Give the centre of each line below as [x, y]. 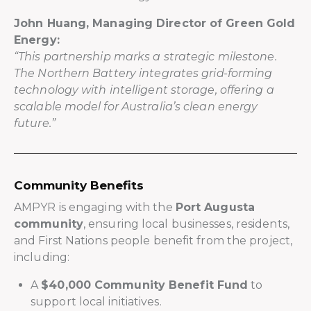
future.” [35, 123]
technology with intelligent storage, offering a [144, 90]
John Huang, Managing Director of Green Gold [155, 23]
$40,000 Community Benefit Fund [145, 285]
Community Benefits [79, 185]
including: [42, 257]
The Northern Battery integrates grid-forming [143, 73]
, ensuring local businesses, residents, [186, 224]
